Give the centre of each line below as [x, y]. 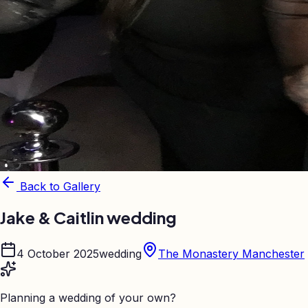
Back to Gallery [58, 186]
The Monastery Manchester [231, 253]
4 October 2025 [58, 253]
